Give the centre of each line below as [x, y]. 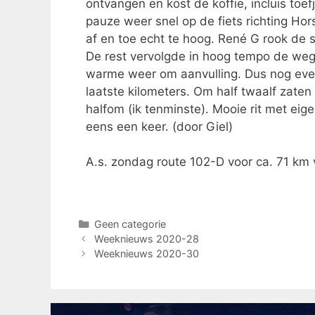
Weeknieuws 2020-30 [146, 253]
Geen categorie [130, 224]
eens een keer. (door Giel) [159, 126]
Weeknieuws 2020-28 [146, 238]
